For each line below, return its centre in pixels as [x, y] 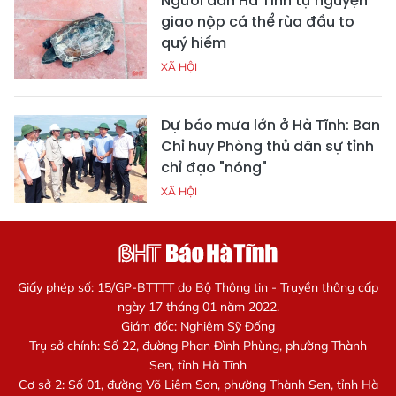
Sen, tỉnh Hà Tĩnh [198, 365]
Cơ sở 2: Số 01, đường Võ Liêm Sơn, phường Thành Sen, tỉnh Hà [198, 384]
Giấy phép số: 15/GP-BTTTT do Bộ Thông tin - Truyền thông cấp [198, 287]
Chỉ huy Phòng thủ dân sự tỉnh [267, 146]
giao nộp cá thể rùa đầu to [258, 21]
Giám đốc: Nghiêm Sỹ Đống [198, 326]
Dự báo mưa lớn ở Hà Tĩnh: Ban [270, 125]
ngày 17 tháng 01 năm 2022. [198, 306]
